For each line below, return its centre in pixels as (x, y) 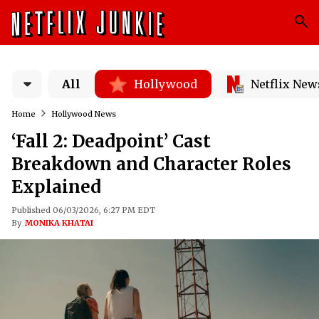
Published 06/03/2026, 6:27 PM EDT (83, 210)
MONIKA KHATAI (59, 223)
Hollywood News (84, 114)
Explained (56, 187)
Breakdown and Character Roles (151, 164)
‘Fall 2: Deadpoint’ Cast (111, 141)
